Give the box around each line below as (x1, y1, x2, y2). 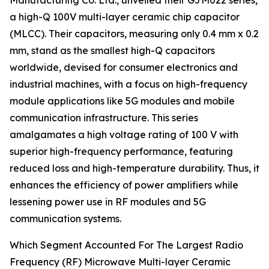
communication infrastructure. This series (10, 112, 198, 124)
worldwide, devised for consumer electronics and (10, 61, 238, 74)
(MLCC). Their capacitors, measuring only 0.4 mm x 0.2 (10, 28, 259, 40)
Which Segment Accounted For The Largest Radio (10, 239, 243, 252)
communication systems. (10, 213, 121, 225)
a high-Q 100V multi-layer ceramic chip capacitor (10, 11, 240, 23)
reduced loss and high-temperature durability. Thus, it (10, 162, 259, 175)
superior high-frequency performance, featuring (10, 145, 233, 158)
